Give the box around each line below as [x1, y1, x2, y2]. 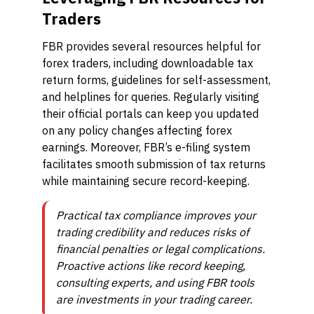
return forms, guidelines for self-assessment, [42, 73, 271, 87]
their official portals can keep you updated [42, 107, 259, 121]
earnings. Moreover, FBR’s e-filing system [42, 140, 250, 154]
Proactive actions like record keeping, [56, 259, 245, 273]
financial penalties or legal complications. [56, 242, 265, 256]
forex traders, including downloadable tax [42, 56, 253, 70]
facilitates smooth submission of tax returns [42, 157, 266, 171]
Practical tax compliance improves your [56, 208, 256, 222]
